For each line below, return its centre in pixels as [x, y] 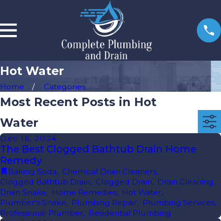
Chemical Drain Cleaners [109, 172]
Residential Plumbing [130, 213]
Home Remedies [84, 192]
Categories [65, 87]
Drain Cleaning [185, 182]
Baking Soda [32, 172]
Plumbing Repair [104, 203]
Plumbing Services [179, 203]
